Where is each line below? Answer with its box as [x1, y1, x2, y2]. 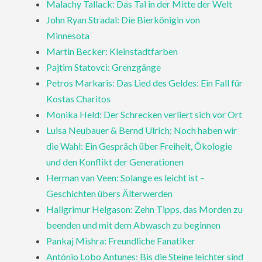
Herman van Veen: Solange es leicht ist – [46, 171, 205, 183]
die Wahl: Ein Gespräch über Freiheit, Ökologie [46, 140, 233, 151]
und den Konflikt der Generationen [46, 156, 184, 167]
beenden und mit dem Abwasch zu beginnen [46, 219, 221, 230]
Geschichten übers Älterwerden [46, 187, 173, 199]
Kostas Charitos [46, 92, 111, 104]
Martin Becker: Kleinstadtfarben [46, 45, 178, 57]
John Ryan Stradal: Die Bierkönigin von [46, 13, 201, 25]
